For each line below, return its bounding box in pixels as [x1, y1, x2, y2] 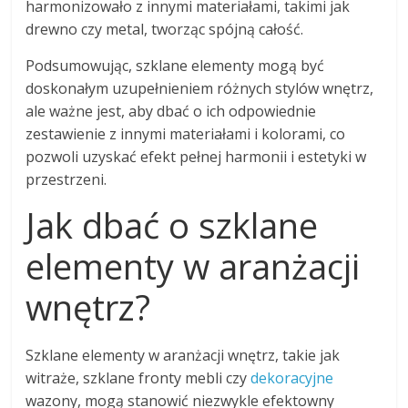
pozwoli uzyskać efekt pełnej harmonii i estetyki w [25, 147, 367, 168]
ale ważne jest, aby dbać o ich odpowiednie [25, 101, 317, 122]
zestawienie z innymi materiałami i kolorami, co [25, 124, 346, 145]
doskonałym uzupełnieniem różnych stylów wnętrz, [25, 78, 374, 99]
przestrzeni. [25, 169, 107, 190]
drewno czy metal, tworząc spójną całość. [25, 19, 304, 40]
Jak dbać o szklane [25, 201, 319, 250]
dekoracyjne [250, 368, 334, 389]
